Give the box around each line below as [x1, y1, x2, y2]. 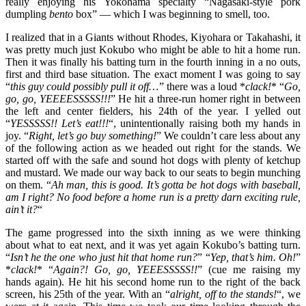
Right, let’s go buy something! [29, 129, 156, 141]
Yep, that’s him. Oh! [210, 251, 296, 263]
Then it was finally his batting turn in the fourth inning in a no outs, [5, 55, 301, 68]
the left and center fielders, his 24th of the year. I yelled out [5, 105, 301, 117]
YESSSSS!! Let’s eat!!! [10, 117, 109, 129]
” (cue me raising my [197, 263, 301, 275]
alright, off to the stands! [169, 288, 277, 300]
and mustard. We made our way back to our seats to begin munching [5, 166, 301, 178]
